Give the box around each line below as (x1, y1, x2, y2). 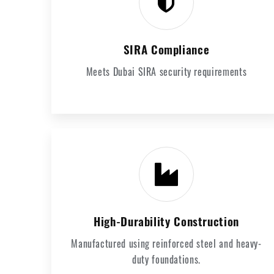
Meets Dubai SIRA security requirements (86, 64, 247, 79)
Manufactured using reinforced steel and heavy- (71, 236, 262, 251)
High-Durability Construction (94, 212, 239, 230)
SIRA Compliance (123, 40, 210, 58)
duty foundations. (132, 252, 201, 267)
